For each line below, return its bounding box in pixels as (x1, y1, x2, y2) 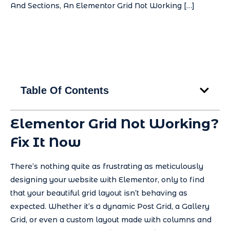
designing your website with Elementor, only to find (10, 175, 204, 185)
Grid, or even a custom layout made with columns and (10, 215, 212, 225)
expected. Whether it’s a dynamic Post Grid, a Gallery (10, 202, 209, 212)
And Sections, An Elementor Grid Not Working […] (10, 1, 195, 10)
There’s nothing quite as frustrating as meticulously (10, 162, 203, 171)
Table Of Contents (21, 85, 109, 97)
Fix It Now (10, 134, 81, 151)
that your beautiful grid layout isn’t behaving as (10, 188, 187, 198)
